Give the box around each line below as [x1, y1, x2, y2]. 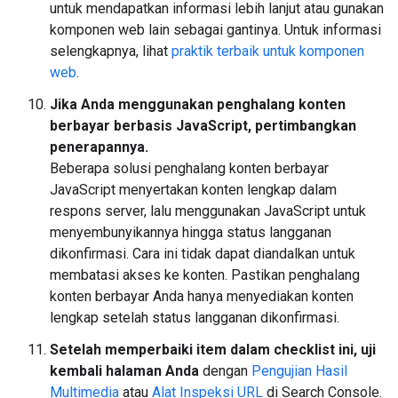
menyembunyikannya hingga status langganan [50, 224, 331, 241]
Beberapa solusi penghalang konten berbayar [50, 160, 329, 177]
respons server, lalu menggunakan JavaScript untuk [50, 203, 366, 219]
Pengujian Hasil [251, 362, 347, 379]
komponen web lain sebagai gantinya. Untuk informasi [50, 21, 381, 38]
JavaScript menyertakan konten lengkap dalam [50, 181, 337, 198]
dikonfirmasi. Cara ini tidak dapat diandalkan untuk [50, 245, 355, 262]
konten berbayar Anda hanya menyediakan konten [50, 288, 354, 305]
